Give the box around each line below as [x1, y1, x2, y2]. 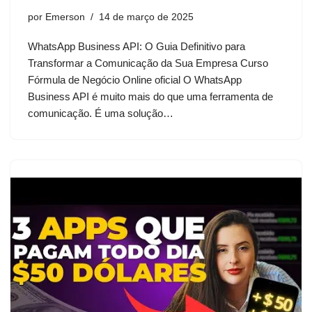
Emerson [45, 11, 85, 22]
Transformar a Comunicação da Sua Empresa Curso [28, 56, 268, 69]
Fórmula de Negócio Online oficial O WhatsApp [28, 73, 242, 86]
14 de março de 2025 [99, 11, 194, 22]
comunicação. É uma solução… [28, 107, 176, 119]
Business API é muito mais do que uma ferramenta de [28, 90, 273, 102]
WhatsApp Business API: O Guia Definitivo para [28, 40, 245, 52]
